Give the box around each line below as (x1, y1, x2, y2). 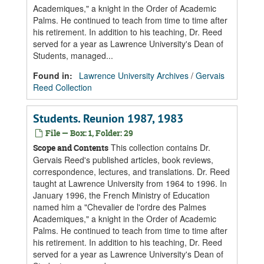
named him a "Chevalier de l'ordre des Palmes (33, 201, 206, 213)
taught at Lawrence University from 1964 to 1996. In (33, 177, 227, 189)
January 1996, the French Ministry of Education (33, 189, 210, 201)
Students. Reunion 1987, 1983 (33, 111, 183, 126)
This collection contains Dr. (108, 141, 210, 153)
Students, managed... (33, 49, 113, 61)
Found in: (33, 70, 75, 81)
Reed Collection (33, 81, 92, 93)
